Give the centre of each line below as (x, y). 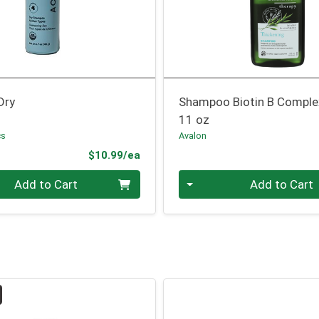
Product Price (175, 154)
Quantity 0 (206, 178)
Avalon (193, 136)
